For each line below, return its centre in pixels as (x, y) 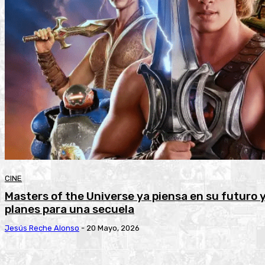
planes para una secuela (70, 209)
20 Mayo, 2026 (113, 228)
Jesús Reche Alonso (42, 228)
